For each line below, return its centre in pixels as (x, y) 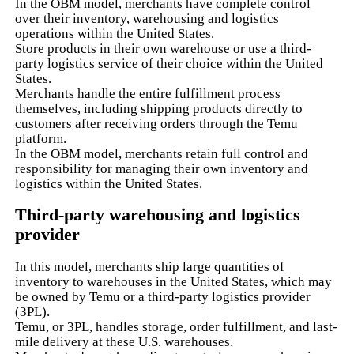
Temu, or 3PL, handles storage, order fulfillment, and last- (177, 326)
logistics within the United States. (109, 183)
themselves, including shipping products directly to (159, 108)
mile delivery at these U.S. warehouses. (124, 341)
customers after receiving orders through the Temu (157, 123)
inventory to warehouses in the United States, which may (174, 281)
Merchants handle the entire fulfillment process (148, 93)
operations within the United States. (115, 33)
